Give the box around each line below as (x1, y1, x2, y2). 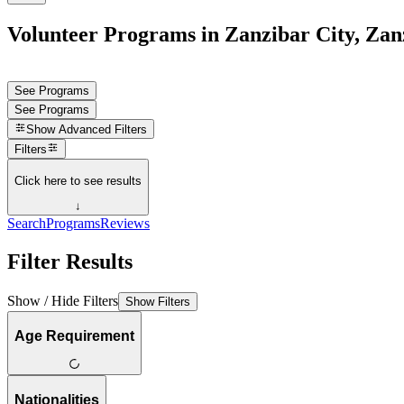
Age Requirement (14, 327, 134, 344)
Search (7, 216, 46, 232)
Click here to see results (14, 173, 142, 188)
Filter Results (7, 250, 133, 273)
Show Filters (125, 294, 190, 308)
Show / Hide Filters (7, 292, 118, 308)
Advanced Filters (59, 123, 148, 137)
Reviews (100, 216, 150, 232)
